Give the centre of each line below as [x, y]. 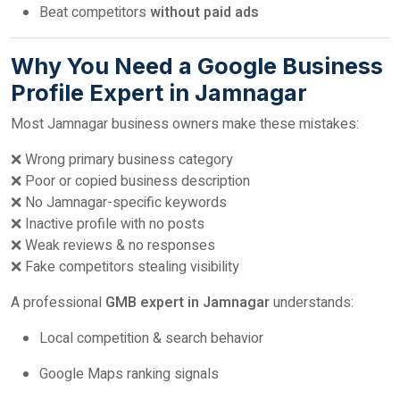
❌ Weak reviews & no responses [113, 246]
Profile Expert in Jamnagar [159, 93]
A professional [58, 303]
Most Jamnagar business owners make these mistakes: [185, 125]
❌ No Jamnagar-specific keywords [119, 203]
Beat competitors [95, 13]
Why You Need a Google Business [197, 67]
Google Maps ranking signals [129, 375]
